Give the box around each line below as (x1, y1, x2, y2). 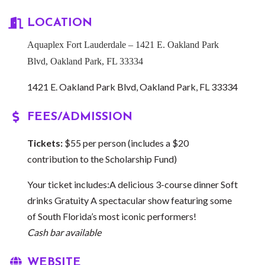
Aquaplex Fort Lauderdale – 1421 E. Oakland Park (27, 39, 219, 50)
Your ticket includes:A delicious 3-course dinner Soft (27, 178, 238, 190)
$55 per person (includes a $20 (63, 137, 189, 148)
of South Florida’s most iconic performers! (27, 210, 196, 222)
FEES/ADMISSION (27, 111, 132, 123)
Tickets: (27, 137, 63, 148)
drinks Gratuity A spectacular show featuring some (27, 194, 232, 206)
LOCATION (27, 17, 92, 29)
